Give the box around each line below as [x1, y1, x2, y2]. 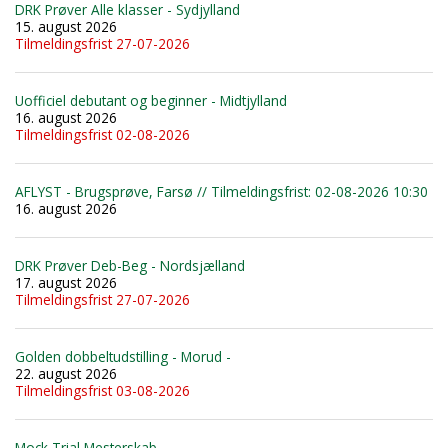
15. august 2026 [15, 16, 117, 36]
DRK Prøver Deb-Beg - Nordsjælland [15, 255, 245, 275]
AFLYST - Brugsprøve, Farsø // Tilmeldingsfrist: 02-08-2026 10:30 [15, 181, 428, 201]
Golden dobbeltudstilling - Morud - [15, 346, 231, 366]
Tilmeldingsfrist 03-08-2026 [15, 380, 190, 400]
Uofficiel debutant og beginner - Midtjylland [15, 90, 287, 110]
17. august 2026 [15, 272, 117, 292]
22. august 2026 [15, 363, 117, 383]
